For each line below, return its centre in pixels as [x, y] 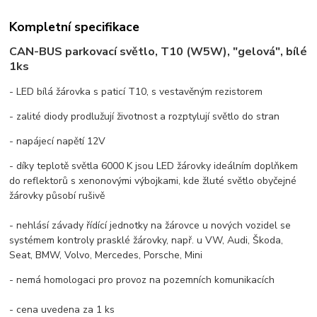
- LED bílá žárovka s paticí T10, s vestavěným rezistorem [136, 92]
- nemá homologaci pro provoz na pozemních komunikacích [142, 280]
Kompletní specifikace [75, 27]
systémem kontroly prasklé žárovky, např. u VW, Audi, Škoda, [146, 241]
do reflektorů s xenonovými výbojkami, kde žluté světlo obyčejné [153, 181]
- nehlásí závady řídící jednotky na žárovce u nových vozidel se [150, 226]
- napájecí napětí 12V [58, 142]
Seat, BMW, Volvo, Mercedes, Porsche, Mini [106, 255]
